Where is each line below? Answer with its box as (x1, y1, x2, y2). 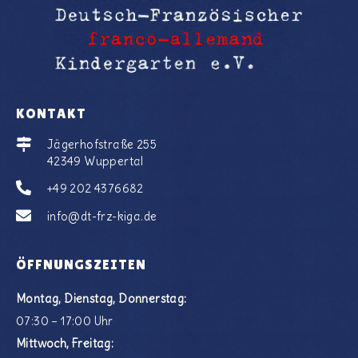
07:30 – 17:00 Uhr (16, 314, 113, 329)
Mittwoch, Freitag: (16, 336, 114, 352)
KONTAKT (16, 105, 86, 122)
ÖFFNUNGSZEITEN (16, 257, 146, 273)
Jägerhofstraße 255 (46, 137, 157, 153)
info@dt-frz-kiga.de (46, 209, 157, 225)
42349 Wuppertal (46, 154, 144, 169)
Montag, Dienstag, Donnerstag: (16, 292, 187, 307)
